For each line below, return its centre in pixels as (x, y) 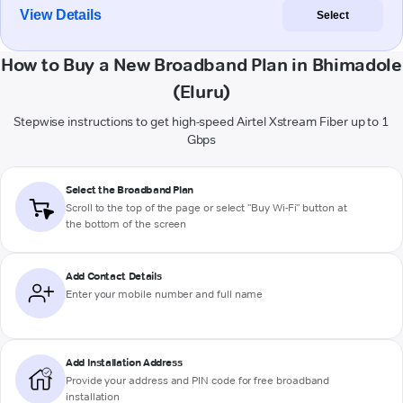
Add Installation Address (124, 363)
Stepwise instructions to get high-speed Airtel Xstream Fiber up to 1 (201, 122)
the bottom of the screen (126, 224)
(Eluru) (201, 92)
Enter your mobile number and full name (165, 294)
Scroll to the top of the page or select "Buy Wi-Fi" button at (206, 208)
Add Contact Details (114, 276)
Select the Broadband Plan (130, 190)
